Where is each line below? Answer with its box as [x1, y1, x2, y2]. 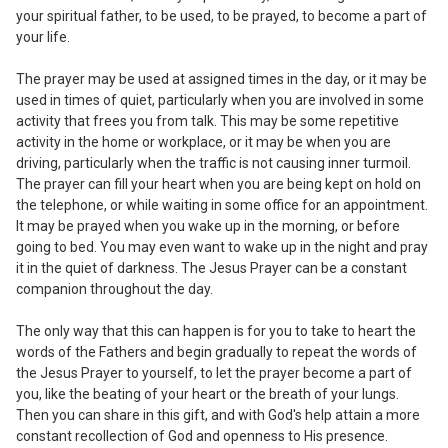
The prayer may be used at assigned [16, 70, 248, 87]
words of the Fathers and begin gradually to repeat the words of [16, 343, 417, 360]
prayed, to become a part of [252, 7, 427, 24]
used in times [16, 91, 103, 108]
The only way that [16, 322, 131, 339]
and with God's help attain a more [211, 406, 420, 423]
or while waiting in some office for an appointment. [107, 196, 428, 213]
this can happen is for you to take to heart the [131, 322, 416, 339]
